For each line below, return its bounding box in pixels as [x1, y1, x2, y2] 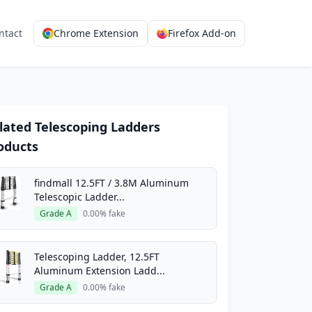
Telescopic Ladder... [34, 190, 125, 203]
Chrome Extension [54, 26, 139, 40]
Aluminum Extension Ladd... [34, 264, 165, 277]
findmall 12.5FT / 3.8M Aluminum [34, 176, 189, 189]
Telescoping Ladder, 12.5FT [34, 250, 159, 263]
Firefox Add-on [168, 26, 236, 40]
